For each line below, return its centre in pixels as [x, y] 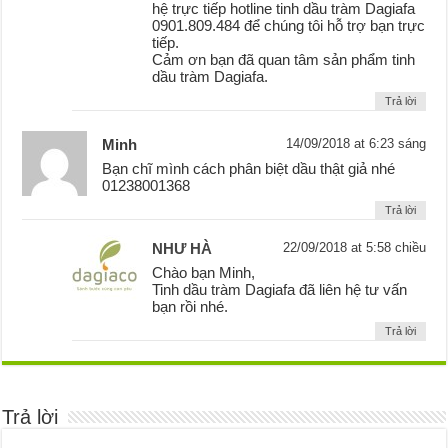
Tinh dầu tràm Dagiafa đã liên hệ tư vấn [280, 290]
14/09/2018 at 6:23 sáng [355, 144]
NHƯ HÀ [182, 249]
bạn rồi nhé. [190, 307]
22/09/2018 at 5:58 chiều [354, 248]
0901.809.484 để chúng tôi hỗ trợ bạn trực [289, 26]
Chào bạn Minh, [204, 273]
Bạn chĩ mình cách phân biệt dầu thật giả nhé [249, 169]
